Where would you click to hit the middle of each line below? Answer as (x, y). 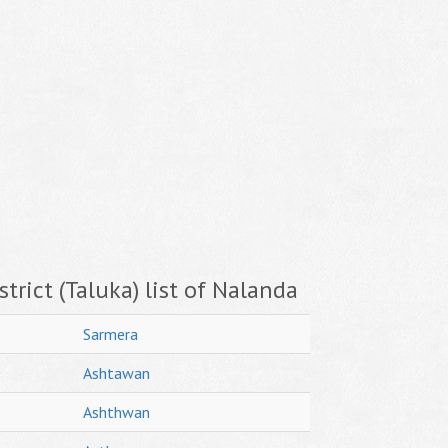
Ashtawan (116, 373)
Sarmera (110, 334)
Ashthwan (116, 412)
